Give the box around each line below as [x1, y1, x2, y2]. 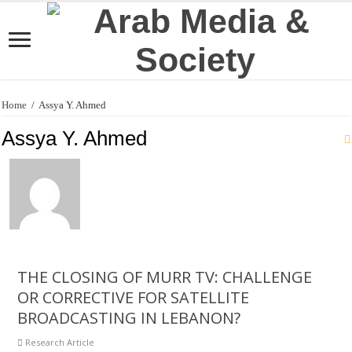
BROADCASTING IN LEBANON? [17, 307, 241, 328]
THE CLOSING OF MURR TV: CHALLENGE [17, 266, 313, 288]
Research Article [25, 336, 95, 348]
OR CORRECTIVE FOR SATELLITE [17, 287, 250, 308]
